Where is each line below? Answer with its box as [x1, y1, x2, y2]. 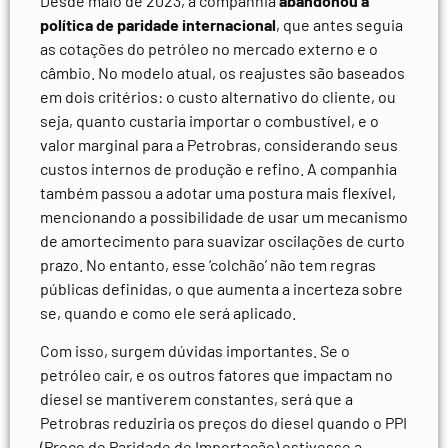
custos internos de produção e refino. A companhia [40, 158, 397, 178]
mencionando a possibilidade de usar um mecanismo [40, 206, 408, 226]
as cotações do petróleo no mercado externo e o [40, 38, 378, 58]
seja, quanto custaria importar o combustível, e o [40, 110, 379, 130]
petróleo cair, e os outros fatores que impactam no [40, 365, 393, 385]
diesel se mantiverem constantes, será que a [40, 389, 353, 409]
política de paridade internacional [40, 14, 276, 34]
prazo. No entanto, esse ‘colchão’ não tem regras [40, 254, 376, 274]
